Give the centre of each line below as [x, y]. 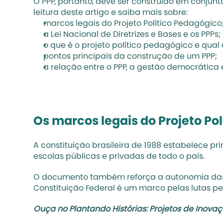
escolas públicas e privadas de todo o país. [119, 157]
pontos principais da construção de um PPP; [130, 57]
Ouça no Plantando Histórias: [92, 210]
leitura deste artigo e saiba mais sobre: [111, 13]
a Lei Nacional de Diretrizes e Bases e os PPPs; [132, 35]
